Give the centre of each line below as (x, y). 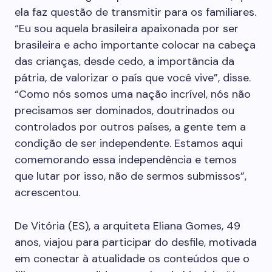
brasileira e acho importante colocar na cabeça (135, 45)
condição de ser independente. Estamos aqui (129, 143)
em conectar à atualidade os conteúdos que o (132, 259)
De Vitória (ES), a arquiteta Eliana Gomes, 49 (127, 226)
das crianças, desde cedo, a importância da (124, 61)
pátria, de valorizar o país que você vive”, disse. (133, 78)
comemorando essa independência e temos (126, 160)
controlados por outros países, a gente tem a (130, 127)
